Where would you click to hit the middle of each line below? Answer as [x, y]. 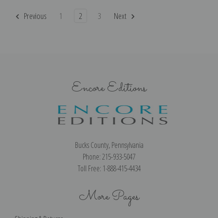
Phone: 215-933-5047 [109, 157]
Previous [34, 16]
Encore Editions [109, 89]
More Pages [109, 197]
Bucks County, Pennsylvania [109, 145]
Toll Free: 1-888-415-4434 [109, 169]
